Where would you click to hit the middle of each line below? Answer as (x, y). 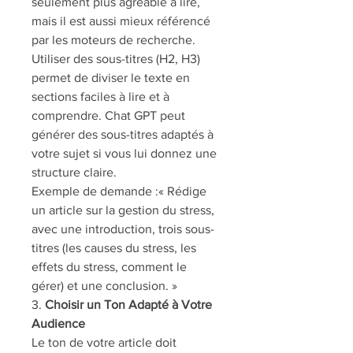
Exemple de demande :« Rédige (119, 191)
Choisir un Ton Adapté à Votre (128, 305)
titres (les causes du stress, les (114, 248)
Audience (58, 323)
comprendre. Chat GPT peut (108, 115)
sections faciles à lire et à (100, 97)
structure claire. (74, 172)
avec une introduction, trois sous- (123, 229)
